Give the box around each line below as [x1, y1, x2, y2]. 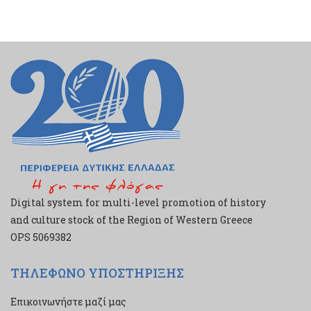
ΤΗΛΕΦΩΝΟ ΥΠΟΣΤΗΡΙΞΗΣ [10, 264, 184, 281]
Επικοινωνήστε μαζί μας [10, 295, 126, 308]
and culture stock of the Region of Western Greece [10, 213, 253, 226]
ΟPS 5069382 [10, 230, 72, 244]
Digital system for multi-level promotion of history [10, 196, 266, 209]
